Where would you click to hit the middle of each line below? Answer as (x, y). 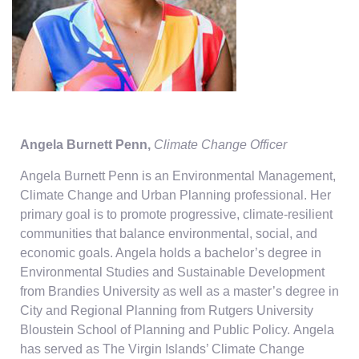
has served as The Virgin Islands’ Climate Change (162, 349)
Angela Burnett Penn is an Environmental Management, (178, 176)
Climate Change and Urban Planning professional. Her (175, 195)
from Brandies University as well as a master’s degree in (179, 291)
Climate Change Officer (220, 145)
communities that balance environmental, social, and (169, 234)
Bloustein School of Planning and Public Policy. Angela (177, 330)
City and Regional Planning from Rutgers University (167, 311)
